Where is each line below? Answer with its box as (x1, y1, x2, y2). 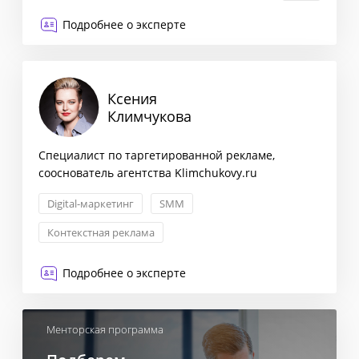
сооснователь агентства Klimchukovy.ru (38, 165, 257, 181)
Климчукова (107, 106, 192, 126)
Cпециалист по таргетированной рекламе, (38, 147, 275, 163)
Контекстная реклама (47, 225, 155, 240)
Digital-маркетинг (47, 196, 134, 212)
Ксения (107, 88, 157, 108)
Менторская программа (46, 322, 163, 337)
